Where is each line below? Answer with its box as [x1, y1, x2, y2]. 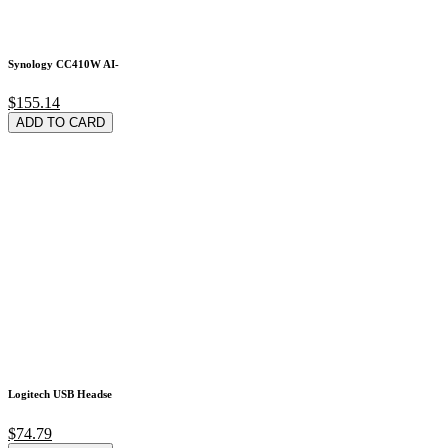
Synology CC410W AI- [8, 57, 119, 70]
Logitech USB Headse [8, 388, 112, 401]
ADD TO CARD [16, 115, 105, 131]
